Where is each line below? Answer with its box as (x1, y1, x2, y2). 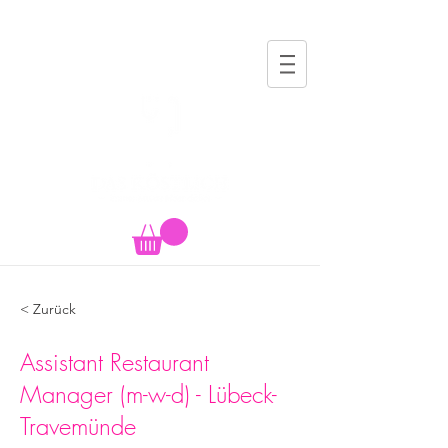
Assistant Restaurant (20, 346, 209, 379)
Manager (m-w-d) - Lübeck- (20, 378, 277, 411)
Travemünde (20, 410, 136, 443)
